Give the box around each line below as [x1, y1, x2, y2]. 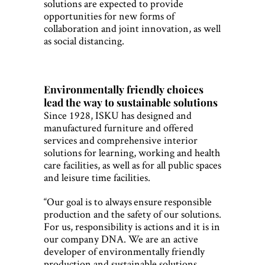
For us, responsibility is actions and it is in [44, 219, 220, 234]
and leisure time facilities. [44, 170, 150, 185]
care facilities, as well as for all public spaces [44, 158, 221, 172]
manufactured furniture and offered [44, 121, 193, 135]
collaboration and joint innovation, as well [44, 21, 221, 35]
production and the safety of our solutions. [44, 207, 221, 221]
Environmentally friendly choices [44, 82, 203, 96]
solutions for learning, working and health [44, 146, 220, 160]
